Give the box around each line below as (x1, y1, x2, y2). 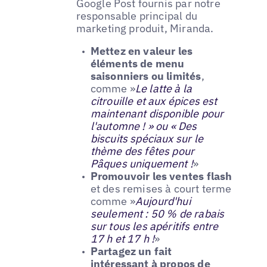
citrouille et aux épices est (90, 94, 218, 108)
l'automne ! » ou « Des (90, 119, 197, 133)
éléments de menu (90, 56, 185, 70)
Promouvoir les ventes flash (90, 169, 232, 183)
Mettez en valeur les (90, 44, 193, 58)
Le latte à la (135, 81, 193, 95)
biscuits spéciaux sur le (90, 131, 203, 145)
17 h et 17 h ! (90, 231, 155, 246)
